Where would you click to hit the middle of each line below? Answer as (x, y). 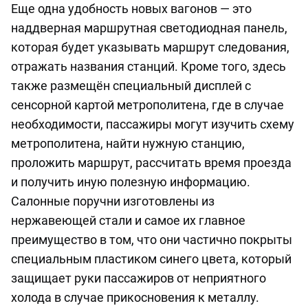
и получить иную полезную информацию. (131, 181)
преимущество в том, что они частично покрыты (152, 239)
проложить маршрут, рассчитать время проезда (151, 162)
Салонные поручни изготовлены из (113, 201)
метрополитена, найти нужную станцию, (128, 143)
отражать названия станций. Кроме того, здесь (148, 66)
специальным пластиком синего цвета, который (151, 258)
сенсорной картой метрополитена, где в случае (147, 104)
